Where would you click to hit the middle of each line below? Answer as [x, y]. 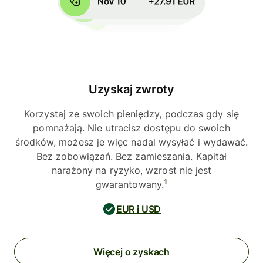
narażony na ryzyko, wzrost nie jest [131, 171]
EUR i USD [139, 209]
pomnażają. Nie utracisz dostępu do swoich [131, 128]
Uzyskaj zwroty [131, 90]
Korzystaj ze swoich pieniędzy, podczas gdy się [131, 114]
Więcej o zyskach [131, 252]
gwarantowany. [129, 185]
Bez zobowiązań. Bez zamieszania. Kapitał [131, 156]
